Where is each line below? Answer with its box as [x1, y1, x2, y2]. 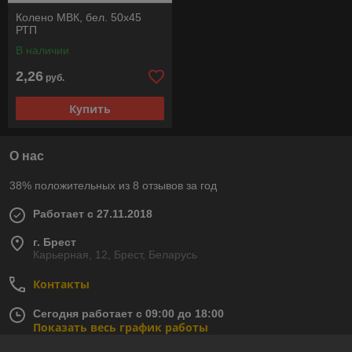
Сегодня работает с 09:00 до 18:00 [33, 307, 224, 321]
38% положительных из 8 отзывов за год [9, 179, 217, 192]
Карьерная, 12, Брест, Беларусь [33, 248, 197, 262]
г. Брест [33, 236, 76, 249]
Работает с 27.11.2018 [33, 207, 152, 221]
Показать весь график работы [33, 320, 208, 335]
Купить [69, 101, 111, 116]
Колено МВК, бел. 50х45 [16, 11, 141, 24]
